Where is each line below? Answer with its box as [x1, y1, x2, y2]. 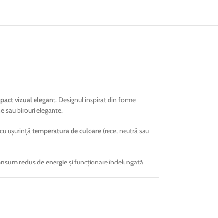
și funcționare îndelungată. [67, 157, 145, 166]
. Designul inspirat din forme [55, 95, 136, 104]
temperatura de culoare [32, 126, 101, 135]
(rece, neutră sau [101, 126, 149, 135]
